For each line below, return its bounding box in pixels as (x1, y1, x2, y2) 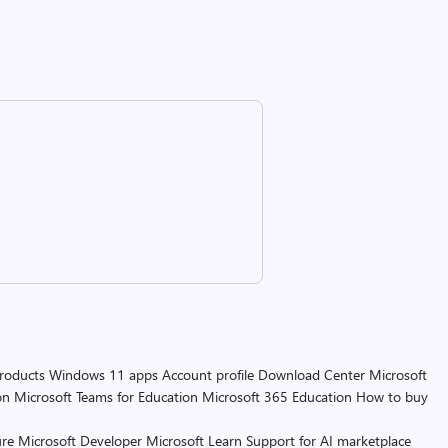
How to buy (356, 387, 428, 406)
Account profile (162, 365, 254, 384)
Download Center (258, 365, 365, 384)
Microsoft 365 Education (202, 387, 352, 406)
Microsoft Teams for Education (14, 387, 198, 406)
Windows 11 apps (49, 365, 158, 384)
